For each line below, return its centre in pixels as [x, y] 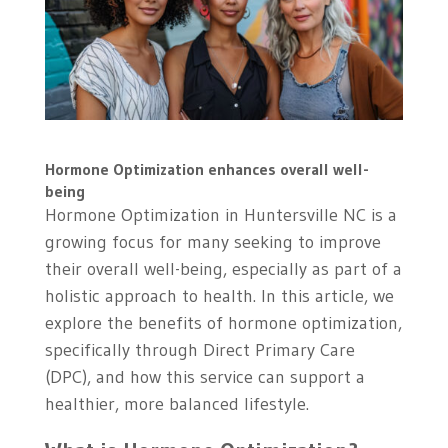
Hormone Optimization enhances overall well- [206, 169]
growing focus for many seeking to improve [212, 242]
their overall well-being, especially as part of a [223, 269]
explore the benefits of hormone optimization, [223, 323]
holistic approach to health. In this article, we [219, 296]
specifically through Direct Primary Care [199, 350]
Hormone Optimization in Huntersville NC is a [220, 215]
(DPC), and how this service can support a [204, 377]
